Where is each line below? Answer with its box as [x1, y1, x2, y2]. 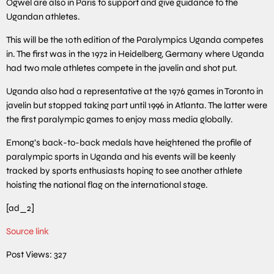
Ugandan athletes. [6, 11, 80, 23]
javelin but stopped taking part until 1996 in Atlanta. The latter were [6, 100, 267, 111]
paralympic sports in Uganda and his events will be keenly [6, 151, 236, 163]
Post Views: [6, 249, 52, 261]
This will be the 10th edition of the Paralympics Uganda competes [6, 34, 264, 46]
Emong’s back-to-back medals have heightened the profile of [6, 137, 251, 149]
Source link [6, 226, 49, 237]
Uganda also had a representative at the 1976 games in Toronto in [6, 86, 263, 97]
